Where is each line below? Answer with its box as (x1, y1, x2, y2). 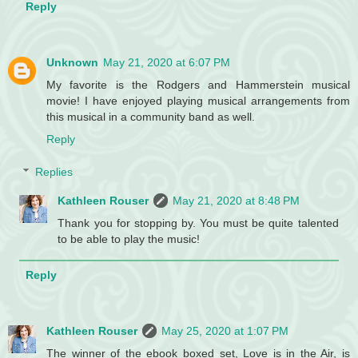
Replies (35, 165, 74, 179)
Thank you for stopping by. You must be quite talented (58, 217, 339, 230)
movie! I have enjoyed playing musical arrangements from (46, 93, 350, 107)
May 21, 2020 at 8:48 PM (173, 194, 300, 208)
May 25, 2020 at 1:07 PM (161, 324, 288, 338)
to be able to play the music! (58, 233, 201, 246)
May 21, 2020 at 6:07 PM (103, 55, 230, 69)
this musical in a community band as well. (46, 109, 255, 123)
